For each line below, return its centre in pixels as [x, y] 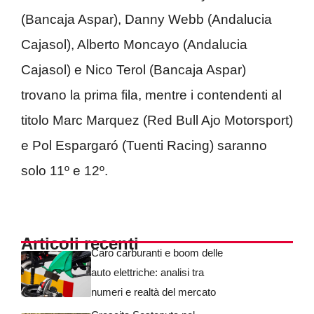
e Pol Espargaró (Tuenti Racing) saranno [144, 145]
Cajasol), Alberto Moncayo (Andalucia [134, 45]
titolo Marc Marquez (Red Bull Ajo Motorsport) [157, 120]
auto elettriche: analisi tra [148, 272]
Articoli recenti [80, 243]
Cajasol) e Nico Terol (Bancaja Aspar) [134, 70]
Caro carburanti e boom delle [157, 252]
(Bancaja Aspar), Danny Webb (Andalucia [146, 19]
